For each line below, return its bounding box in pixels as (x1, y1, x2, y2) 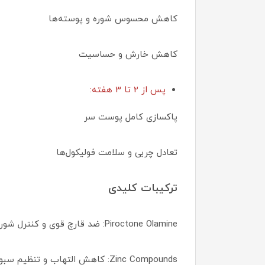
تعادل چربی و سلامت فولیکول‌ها (56, 146, 177, 159)
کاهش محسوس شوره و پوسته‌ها (49, 12, 177, 25)
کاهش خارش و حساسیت (79, 48, 177, 61)
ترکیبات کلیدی (108, 180, 177, 196)
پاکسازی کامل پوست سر (84, 111, 177, 124)
